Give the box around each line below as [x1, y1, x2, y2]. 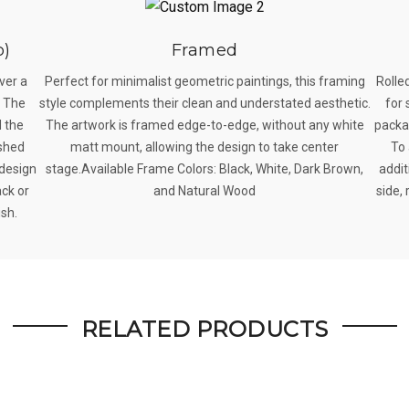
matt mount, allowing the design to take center [70, 140, 339, 155]
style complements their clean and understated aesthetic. [38, 96, 371, 111]
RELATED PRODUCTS [80, 315, 329, 342]
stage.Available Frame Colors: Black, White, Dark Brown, [46, 162, 363, 177]
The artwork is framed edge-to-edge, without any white [45, 118, 364, 133]
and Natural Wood [153, 184, 256, 199]
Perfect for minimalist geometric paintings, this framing [44, 74, 365, 89]
